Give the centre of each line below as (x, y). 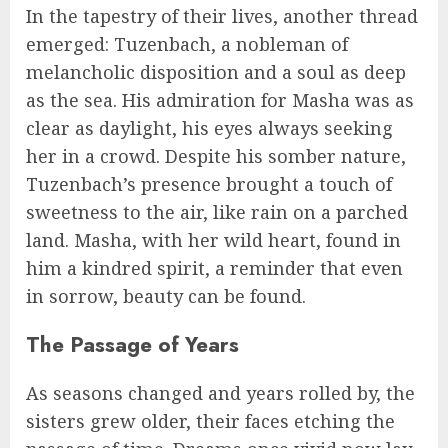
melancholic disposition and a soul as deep (216, 72)
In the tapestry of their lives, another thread (222, 16)
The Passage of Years (132, 345)
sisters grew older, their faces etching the (210, 421)
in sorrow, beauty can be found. (166, 296)
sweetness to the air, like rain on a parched (217, 212)
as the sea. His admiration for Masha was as (220, 100)
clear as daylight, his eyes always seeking (209, 128)
